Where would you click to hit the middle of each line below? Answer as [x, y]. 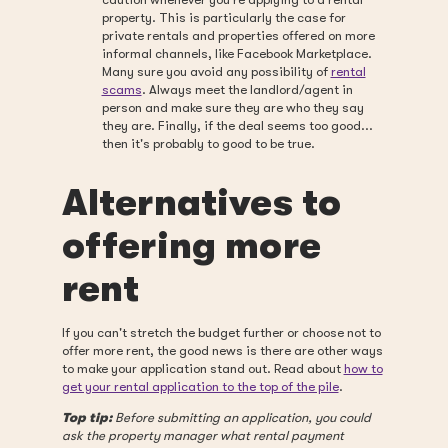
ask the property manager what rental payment [202, 435]
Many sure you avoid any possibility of [216, 71]
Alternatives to [201, 203]
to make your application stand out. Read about [202, 368]
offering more [191, 246]
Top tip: [87, 417]
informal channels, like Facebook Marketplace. [236, 53]
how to [363, 368]
